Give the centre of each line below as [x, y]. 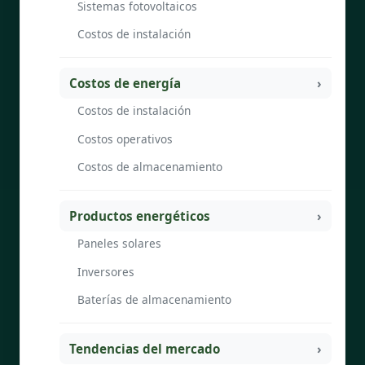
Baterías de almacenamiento [154, 299]
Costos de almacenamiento [150, 166]
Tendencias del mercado [145, 348]
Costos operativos [125, 139]
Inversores [106, 271]
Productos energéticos [140, 215]
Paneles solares [119, 244]
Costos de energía [125, 83]
